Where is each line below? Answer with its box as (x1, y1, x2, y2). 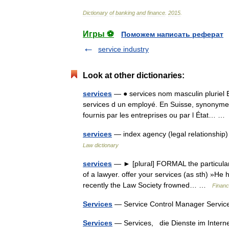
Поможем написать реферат (121, 30, 223, 38)
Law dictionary (83, 142, 119, 148)
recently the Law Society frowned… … (83, 181, 212, 189)
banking (116, 10, 135, 16)
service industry (98, 45, 149, 53)
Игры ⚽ (83, 30, 114, 38)
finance (147, 10, 165, 16)
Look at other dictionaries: (83, 71, 185, 80)
